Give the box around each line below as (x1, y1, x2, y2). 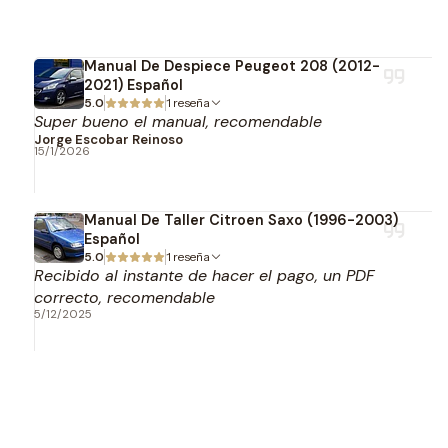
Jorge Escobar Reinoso (33, 131, 183, 148)
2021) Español (83, 76, 183, 94)
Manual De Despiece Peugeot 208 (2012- (83, 57, 380, 75)
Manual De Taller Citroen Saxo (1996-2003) (83, 211, 398, 229)
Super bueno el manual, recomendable (33, 111, 322, 132)
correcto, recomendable (33, 287, 215, 308)
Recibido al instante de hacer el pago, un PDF (33, 265, 374, 286)
